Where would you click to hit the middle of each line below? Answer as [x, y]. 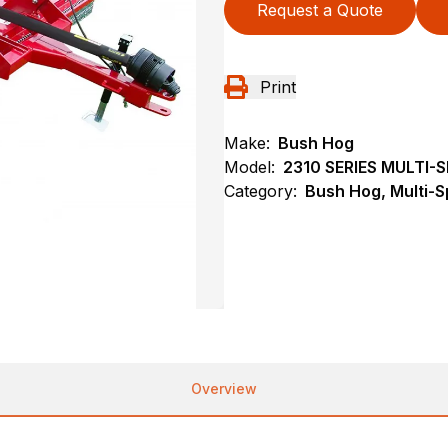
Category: [260, 191]
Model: [249, 167]
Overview [224, 388]
